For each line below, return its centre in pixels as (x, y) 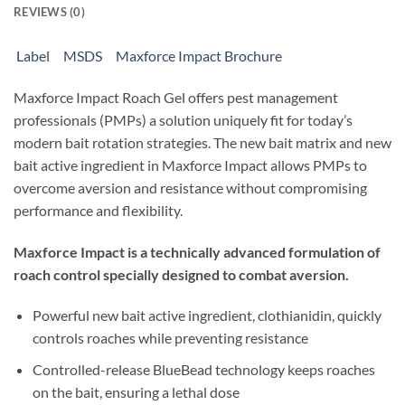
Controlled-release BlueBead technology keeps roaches (203, 369)
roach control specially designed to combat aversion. (181, 274)
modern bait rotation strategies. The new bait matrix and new (202, 142)
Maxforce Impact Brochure (199, 55)
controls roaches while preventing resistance (170, 338)
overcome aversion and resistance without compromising (190, 187)
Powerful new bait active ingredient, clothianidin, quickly (207, 316)
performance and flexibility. (98, 210)
